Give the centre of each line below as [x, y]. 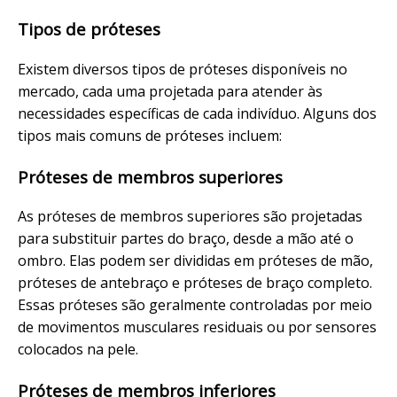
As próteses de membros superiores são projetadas [190, 217]
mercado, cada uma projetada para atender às [170, 91]
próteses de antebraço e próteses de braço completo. [195, 283]
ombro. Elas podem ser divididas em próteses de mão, [195, 261]
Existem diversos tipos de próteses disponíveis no [183, 69]
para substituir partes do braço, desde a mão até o [186, 239]
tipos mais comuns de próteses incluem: [150, 135]
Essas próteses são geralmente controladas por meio [195, 305]
